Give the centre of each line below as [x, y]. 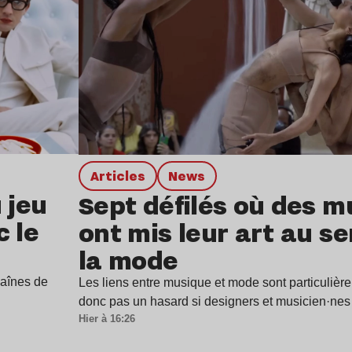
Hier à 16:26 [107, 319]
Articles [122, 176]
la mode [128, 260]
